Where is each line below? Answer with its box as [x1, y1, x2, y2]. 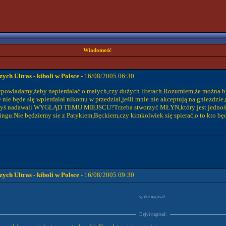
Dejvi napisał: [137, 212, 169, 217]
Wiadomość [83, 47, 111, 53]
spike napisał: [137, 194, 169, 200]
